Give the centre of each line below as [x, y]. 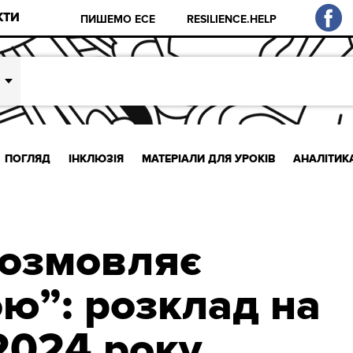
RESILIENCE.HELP [232, 19]
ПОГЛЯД [28, 158]
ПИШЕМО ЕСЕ [118, 19]
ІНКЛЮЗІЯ [96, 158]
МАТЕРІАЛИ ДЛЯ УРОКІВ [208, 158]
